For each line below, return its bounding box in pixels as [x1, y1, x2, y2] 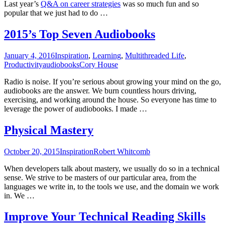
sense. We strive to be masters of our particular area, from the [4, 173, 196, 182]
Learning [92, 51, 121, 60]
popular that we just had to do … [4, 8, 108, 17]
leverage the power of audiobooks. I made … [4, 104, 147, 113]
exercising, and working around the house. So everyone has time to [4, 95, 216, 104]
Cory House [79, 60, 118, 69]
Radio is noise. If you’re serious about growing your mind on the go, [4, 77, 221, 86]
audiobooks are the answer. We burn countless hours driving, [4, 86, 196, 95]
